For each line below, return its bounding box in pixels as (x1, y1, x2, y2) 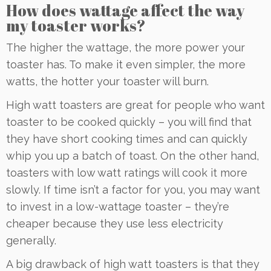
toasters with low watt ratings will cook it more (6, 166, 247, 179)
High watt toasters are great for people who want (6, 98, 265, 111)
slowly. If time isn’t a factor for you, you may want (6, 183, 260, 196)
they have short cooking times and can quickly (6, 132, 247, 145)
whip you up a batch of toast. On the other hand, (6, 149, 259, 162)
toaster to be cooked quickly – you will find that (6, 115, 252, 128)
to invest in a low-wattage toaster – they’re (6, 200, 229, 213)
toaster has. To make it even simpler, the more (6, 57, 246, 71)
